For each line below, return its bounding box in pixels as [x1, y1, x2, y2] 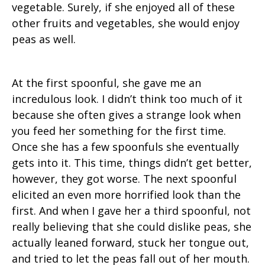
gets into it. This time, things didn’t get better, [12, 156, 252, 170]
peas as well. [12, 32, 76, 47]
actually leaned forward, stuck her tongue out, [12, 235, 249, 250]
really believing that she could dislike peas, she [12, 219, 251, 234]
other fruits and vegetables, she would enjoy [12, 16, 240, 31]
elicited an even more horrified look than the [12, 188, 241, 202]
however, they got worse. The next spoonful [12, 172, 237, 186]
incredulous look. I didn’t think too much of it [12, 92, 243, 106]
